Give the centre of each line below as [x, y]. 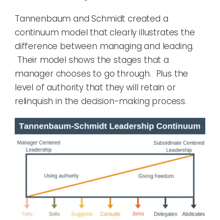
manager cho [43, 74]
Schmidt [110, 19]
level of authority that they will [78, 88]
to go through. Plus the [139, 74]
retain [153, 88]
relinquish [35, 101]
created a [148, 19]
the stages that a [133, 60]
